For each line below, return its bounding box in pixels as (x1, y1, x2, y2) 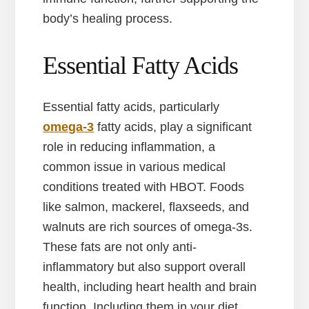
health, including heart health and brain (43, 279, 257, 294)
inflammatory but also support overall (43, 259, 246, 274)
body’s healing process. (43, 11, 173, 26)
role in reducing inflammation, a (43, 139, 216, 154)
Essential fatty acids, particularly (43, 99, 220, 114)
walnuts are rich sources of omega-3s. (43, 219, 253, 234)
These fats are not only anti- (43, 239, 197, 254)
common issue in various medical (43, 159, 226, 174)
